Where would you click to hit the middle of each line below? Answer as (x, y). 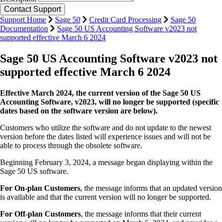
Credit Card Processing (125, 19)
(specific (206, 102)
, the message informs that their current (141, 214)
